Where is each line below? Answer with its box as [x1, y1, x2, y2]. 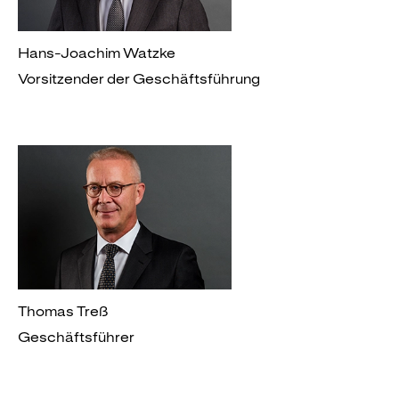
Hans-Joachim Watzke [18, 43, 175, 62]
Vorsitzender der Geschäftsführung [18, 69, 260, 88]
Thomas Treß [18, 302, 109, 322]
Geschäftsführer [18, 328, 134, 347]
